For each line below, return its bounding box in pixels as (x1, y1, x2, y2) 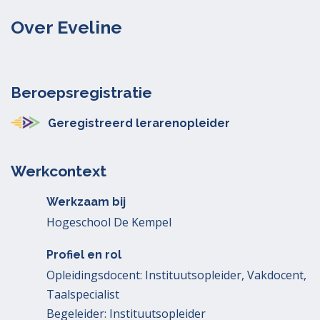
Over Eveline (11, 16, 122, 38)
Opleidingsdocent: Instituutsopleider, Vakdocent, (46, 267, 306, 283)
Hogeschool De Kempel (46, 214, 171, 230)
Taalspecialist (46, 286, 119, 302)
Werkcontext (11, 162, 106, 180)
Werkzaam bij (46, 195, 126, 209)
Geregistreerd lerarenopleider (48, 116, 230, 130)
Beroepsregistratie (11, 84, 152, 101)
